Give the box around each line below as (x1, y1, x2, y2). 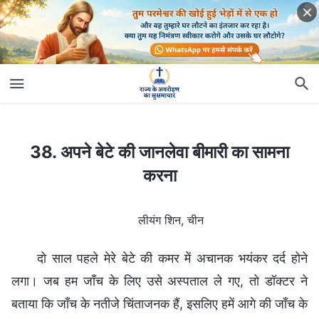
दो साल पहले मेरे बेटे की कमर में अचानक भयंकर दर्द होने (37, 250, 308, 266)
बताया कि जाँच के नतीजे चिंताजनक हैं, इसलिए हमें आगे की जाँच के (11, 296, 308, 311)
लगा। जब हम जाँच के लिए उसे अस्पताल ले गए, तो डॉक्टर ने (11, 273, 308, 288)
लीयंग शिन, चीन (138, 212, 204, 227)
